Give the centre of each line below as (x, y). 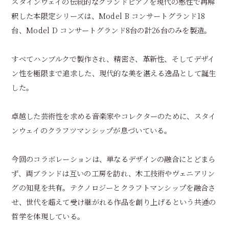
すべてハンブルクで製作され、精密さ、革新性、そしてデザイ (113, 58)
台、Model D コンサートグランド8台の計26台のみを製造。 (111, 30)
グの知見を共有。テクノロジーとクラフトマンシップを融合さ (113, 187)
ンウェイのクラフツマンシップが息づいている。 (91, 130)
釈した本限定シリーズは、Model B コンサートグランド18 (108, 15)
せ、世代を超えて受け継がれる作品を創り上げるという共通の (114, 201)
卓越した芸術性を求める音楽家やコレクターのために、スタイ (114, 116)
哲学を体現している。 (48, 216)
